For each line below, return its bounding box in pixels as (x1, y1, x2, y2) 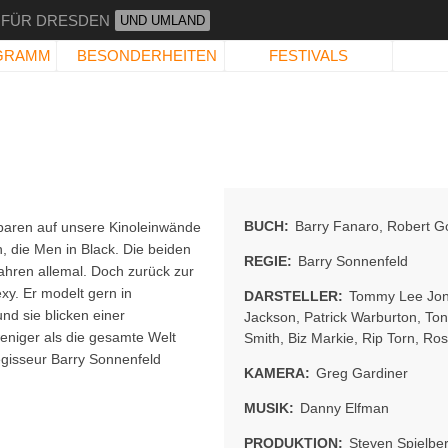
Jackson (244, 309, 296, 325)
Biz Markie (288, 330, 354, 346)
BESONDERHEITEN (77, 47, 217, 64)
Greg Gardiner (316, 365, 408, 381)
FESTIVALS (269, 47, 348, 64)
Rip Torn (362, 330, 415, 346)
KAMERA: (244, 365, 310, 381)
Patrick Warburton (304, 309, 417, 325)
